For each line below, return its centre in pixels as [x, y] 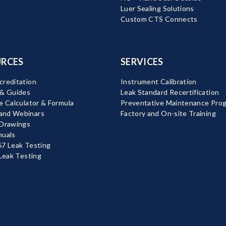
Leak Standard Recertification [170, 92]
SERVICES [142, 62]
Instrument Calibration [158, 82]
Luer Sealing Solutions [157, 9]
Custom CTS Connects [159, 19]
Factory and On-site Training [168, 114]
